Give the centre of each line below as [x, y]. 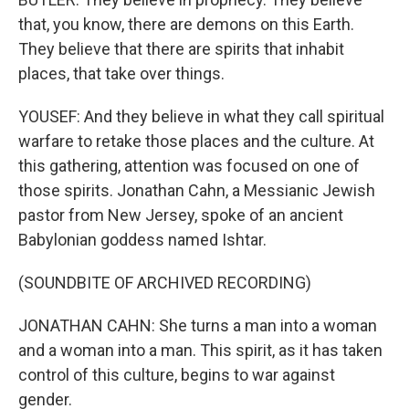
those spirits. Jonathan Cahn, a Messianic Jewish [197, 190]
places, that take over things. [121, 73]
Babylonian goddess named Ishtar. [142, 240]
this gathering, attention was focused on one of [189, 166]
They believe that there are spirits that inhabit [181, 49]
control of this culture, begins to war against [177, 375]
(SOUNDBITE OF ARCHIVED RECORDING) [165, 283]
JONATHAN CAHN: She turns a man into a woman [198, 325]
